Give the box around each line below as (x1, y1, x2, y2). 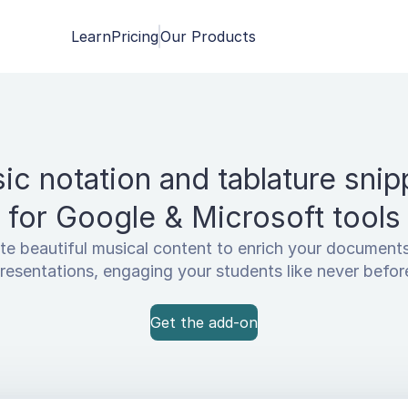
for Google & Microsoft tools (7, 199, 401, 235)
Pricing (111, 27, 158, 46)
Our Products (160, 27, 256, 46)
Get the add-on (150, 313, 258, 331)
